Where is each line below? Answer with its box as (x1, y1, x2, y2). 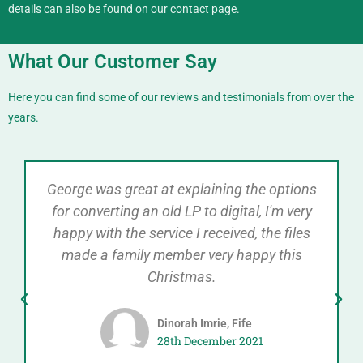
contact (170, 2, 209, 15)
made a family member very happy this (61, 246, 302, 263)
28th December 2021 (156, 332, 263, 348)
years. (8, 110, 39, 124)
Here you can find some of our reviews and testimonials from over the (8, 90, 354, 104)
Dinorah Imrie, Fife (156, 316, 252, 330)
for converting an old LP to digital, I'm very (51, 202, 312, 220)
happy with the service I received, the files (53, 224, 310, 241)
